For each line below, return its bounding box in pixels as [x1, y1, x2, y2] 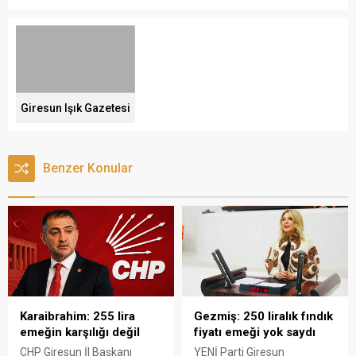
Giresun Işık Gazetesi [21, 101, 130, 114]
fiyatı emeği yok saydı [194, 324, 315, 339]
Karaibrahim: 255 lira [20, 308, 135, 323]
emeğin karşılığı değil [20, 324, 140, 339]
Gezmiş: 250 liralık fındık [194, 308, 333, 323]
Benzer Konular [43, 160, 133, 176]
